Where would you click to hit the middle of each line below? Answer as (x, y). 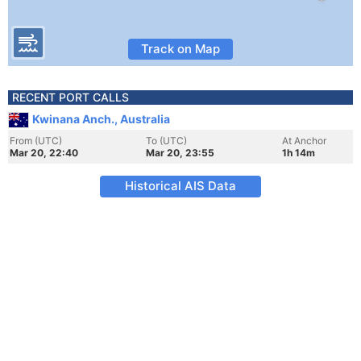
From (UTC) (36, 141)
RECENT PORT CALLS (71, 97)
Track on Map (180, 49)
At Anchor (304, 141)
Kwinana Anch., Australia (101, 119)
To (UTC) (166, 141)
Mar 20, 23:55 (180, 153)
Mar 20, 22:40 (44, 153)
